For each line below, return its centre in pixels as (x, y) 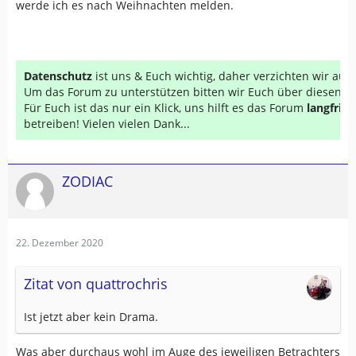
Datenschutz (58, 75)
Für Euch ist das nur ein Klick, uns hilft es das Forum (165, 107)
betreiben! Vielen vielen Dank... (107, 123)
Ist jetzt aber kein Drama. (91, 316)
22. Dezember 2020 (60, 242)
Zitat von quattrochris (96, 283)
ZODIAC (87, 181)
